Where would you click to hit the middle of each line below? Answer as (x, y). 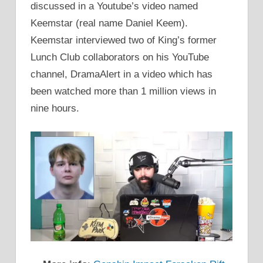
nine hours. (55, 108)
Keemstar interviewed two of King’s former (124, 40)
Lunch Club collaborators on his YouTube (120, 57)
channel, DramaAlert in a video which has (122, 74)
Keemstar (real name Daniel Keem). (109, 23)
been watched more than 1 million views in (123, 91)
